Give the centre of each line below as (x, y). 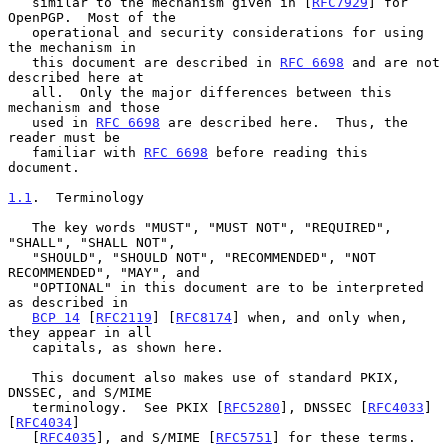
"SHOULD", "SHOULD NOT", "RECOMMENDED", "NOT (20, 257)
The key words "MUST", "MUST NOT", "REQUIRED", (20, 227)
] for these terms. (344, 437)
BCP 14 (56, 317)
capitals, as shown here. (20, 347)
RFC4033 (396, 407)
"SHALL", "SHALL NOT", (92, 242)
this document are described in (156, 62)
